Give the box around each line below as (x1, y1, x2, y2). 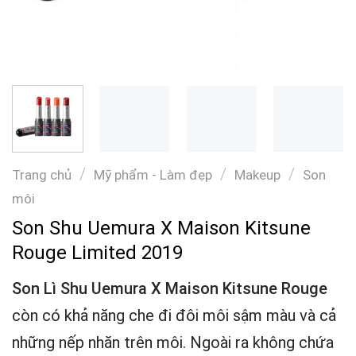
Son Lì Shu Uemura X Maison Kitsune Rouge (12, 279, 327, 299)
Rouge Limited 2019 (12, 242, 183, 265)
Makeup (234, 166, 281, 183)
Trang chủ (12, 166, 72, 183)
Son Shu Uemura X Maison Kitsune (12, 217, 311, 240)
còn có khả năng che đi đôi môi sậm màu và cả (12, 306, 336, 326)
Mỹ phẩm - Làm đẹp (94, 166, 212, 183)
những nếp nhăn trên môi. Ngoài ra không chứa (12, 333, 334, 353)
